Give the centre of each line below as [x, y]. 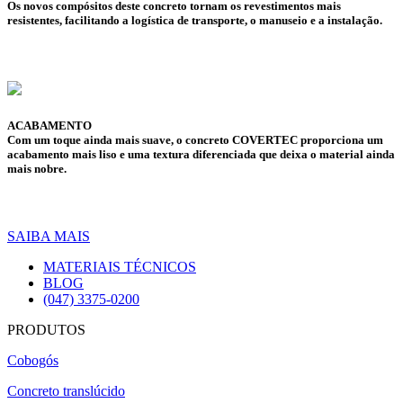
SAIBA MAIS [49, 236]
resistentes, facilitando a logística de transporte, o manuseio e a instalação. [195, 21]
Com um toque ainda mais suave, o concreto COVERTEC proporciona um [195, 139]
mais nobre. [37, 168]
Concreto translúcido [66, 390]
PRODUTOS [46, 329]
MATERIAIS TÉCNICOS [120, 266]
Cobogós [33, 360]
